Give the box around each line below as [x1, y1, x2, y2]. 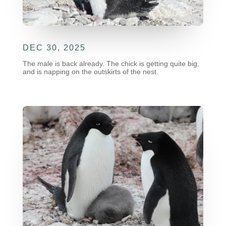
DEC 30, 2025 [22, 43, 86, 52]
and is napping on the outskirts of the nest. [22, 68, 158, 76]
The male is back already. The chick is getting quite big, [22, 60, 199, 68]
